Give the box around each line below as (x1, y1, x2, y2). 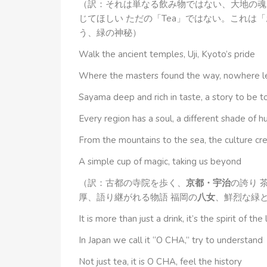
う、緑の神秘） (79, 26, 141, 39)
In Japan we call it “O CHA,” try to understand (79, 234, 263, 246)
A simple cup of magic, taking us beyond (79, 155, 241, 167)
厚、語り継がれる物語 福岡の (79, 191, 197, 203)
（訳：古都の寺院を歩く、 (79, 176, 186, 189)
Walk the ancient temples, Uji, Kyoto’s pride (79, 48, 255, 60)
